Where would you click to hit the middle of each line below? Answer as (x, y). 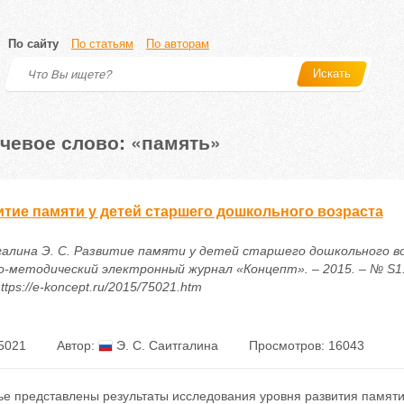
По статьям (102, 44)
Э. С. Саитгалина (165, 345)
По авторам (178, 44)
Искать (332, 73)
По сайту (33, 44)
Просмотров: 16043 (306, 345)
